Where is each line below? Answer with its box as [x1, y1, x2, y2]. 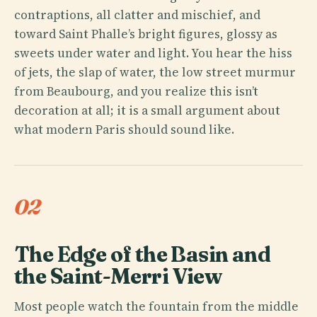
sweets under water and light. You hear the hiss [14, 44, 292, 62]
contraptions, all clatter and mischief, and [14, 6, 260, 23]
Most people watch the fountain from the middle [14, 297, 299, 315]
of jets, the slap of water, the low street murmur [14, 63, 296, 81]
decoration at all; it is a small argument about [14, 101, 280, 119]
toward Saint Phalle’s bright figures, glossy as [14, 25, 277, 42]
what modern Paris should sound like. [14, 120, 234, 138]
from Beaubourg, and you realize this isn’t [14, 82, 258, 100]
